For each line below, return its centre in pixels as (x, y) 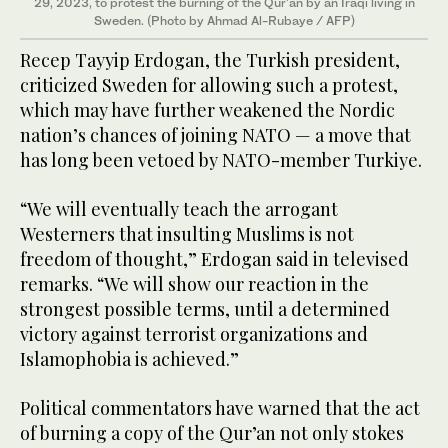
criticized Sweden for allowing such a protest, (209, 85)
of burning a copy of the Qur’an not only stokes (212, 433)
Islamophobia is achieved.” (129, 359)
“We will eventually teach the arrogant (179, 209)
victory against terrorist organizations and (194, 334)
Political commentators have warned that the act (220, 408)
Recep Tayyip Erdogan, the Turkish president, (210, 60)
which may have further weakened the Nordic (207, 110)
